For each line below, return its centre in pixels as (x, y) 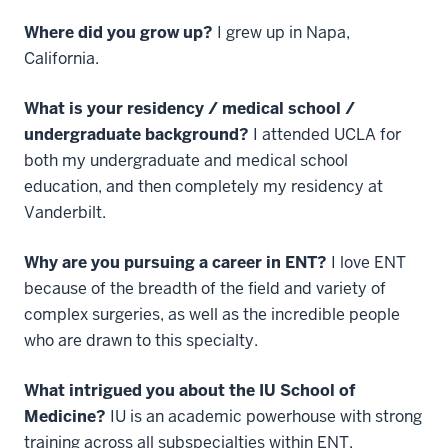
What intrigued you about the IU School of (189, 390)
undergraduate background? (136, 134)
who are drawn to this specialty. (141, 340)
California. (61, 58)
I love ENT (366, 262)
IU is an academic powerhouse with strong (264, 416)
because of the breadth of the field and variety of (205, 288)
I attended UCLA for (325, 134)
